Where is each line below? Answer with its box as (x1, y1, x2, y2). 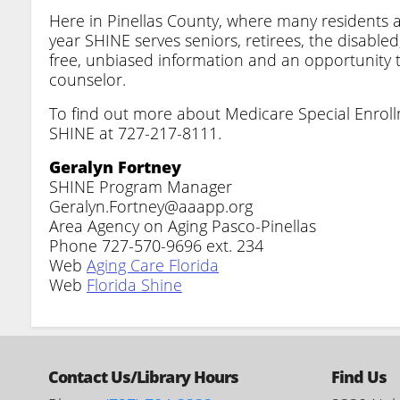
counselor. (49, 68, 126, 90)
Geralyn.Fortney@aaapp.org (49, 195, 253, 217)
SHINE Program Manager (49, 175, 232, 197)
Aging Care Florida (87, 254, 219, 276)
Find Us (330, 365, 387, 387)
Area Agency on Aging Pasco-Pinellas (49, 214, 316, 237)
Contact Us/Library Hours (48, 365, 239, 387)
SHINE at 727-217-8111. (49, 121, 221, 144)
